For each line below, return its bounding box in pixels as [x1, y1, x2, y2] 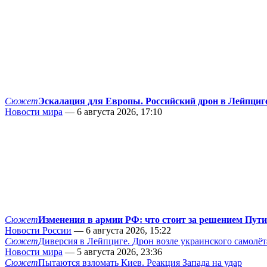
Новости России [5, 225, 72, 236]
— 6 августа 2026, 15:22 [72, 225, 171, 236]
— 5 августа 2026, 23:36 [63, 247, 162, 257]
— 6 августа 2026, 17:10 [63, 107, 162, 117]
